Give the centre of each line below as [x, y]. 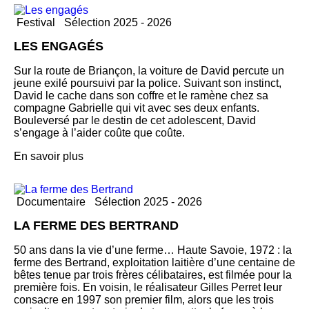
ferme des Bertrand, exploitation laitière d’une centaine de [154, 262]
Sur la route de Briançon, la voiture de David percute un [149, 70]
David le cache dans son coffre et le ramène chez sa [141, 95]
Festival [36, 22]
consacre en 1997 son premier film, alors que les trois [144, 299]
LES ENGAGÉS [59, 46]
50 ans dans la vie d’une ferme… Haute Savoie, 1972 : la [153, 250]
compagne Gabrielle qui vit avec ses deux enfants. [137, 108]
